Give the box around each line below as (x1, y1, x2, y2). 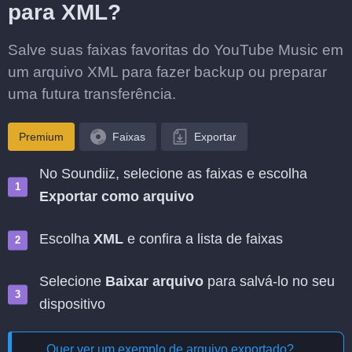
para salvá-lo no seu (203, 273, 335, 289)
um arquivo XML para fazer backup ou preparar (8, 64, 327, 80)
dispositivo (39, 296, 105, 312)
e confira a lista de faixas (123, 231, 283, 247)
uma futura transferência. (8, 86, 176, 102)
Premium (19, 130, 64, 143)
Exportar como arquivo (39, 189, 194, 204)
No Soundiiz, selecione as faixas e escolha (39, 166, 307, 181)
